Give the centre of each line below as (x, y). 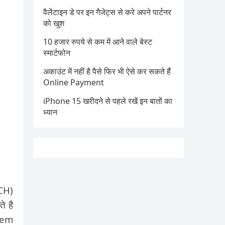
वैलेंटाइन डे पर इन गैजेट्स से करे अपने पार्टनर (107, 12)
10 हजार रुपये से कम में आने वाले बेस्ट (98, 42)
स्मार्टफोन (57, 53)
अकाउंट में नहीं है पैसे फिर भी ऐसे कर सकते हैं (107, 71)
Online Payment (74, 82)
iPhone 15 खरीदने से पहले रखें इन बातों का (108, 101)
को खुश (54, 23)
